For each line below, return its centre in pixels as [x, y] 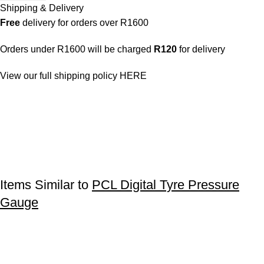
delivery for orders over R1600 [84, 22]
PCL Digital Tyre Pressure [166, 184]
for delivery [201, 49]
